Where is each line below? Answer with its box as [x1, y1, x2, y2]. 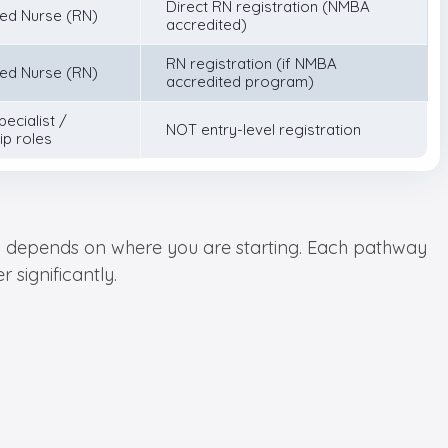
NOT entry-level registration [166, 120, 361, 140]
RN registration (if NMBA [166, 54, 337, 74]
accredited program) [166, 72, 314, 92]
